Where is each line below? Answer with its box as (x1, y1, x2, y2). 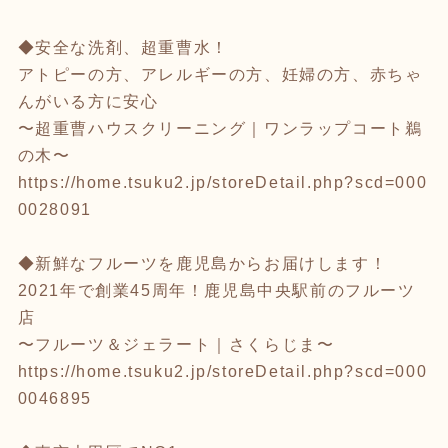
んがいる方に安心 (17, 92, 159, 110)
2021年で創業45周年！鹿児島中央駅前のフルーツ (17, 281, 416, 299)
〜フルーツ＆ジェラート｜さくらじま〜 (17, 335, 335, 353)
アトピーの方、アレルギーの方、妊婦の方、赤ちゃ (17, 65, 423, 83)
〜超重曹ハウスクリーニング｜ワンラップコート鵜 (17, 119, 423, 137)
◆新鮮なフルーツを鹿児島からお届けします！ (17, 254, 388, 272)
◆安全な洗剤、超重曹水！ (17, 38, 229, 56)
